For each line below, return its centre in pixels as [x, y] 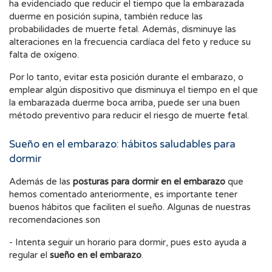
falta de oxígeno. [44, 55]
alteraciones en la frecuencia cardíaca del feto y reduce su [130, 42]
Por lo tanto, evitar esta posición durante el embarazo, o [126, 77]
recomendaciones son [55, 220]
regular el [29, 255]
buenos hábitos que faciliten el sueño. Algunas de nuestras [130, 207]
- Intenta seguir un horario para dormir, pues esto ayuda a [128, 243]
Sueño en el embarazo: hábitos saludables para [122, 144]
